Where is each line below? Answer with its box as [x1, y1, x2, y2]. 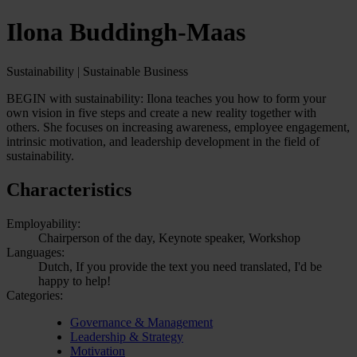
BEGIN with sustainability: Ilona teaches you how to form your [6, 91, 326, 105]
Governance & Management [70, 315, 213, 329]
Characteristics [6, 178, 131, 200]
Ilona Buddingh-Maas [6, 18, 245, 47]
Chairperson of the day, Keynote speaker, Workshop [38, 230, 300, 245]
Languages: [6, 245, 65, 259]
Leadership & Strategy [70, 329, 183, 343]
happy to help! [38, 273, 111, 288]
